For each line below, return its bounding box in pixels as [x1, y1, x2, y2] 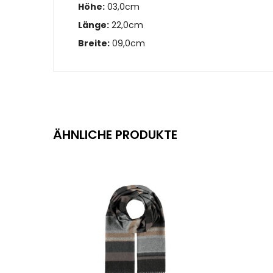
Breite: [78, 37, 110, 49]
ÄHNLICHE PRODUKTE [53, 126, 177, 144]
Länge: [78, 18, 109, 31]
